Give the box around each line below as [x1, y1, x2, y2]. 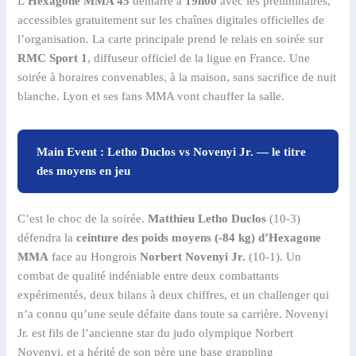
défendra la [17, 230, 77, 244]
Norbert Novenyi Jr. [140, 250, 246, 263]
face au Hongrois [48, 250, 141, 263]
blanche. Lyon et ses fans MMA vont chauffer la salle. [17, 89, 285, 103]
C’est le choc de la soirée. [17, 211, 149, 225]
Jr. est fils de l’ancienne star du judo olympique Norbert [17, 326, 294, 339]
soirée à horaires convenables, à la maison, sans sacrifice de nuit [17, 70, 337, 83]
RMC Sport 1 [17, 51, 88, 64]
